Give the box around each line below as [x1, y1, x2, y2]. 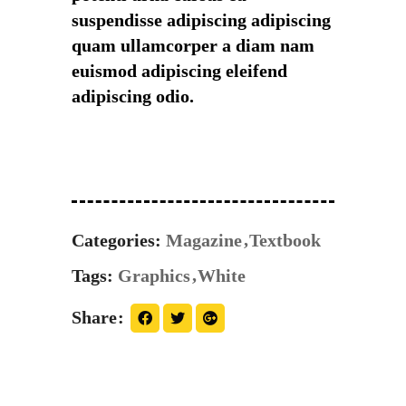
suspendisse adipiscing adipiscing [72, 10, 331, 31]
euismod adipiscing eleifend [72, 61, 287, 82]
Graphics [118, 266, 190, 286]
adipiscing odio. [72, 86, 194, 107]
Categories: [72, 230, 161, 251]
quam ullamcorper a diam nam [72, 35, 314, 56]
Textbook [249, 230, 321, 251]
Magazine [166, 230, 242, 251]
